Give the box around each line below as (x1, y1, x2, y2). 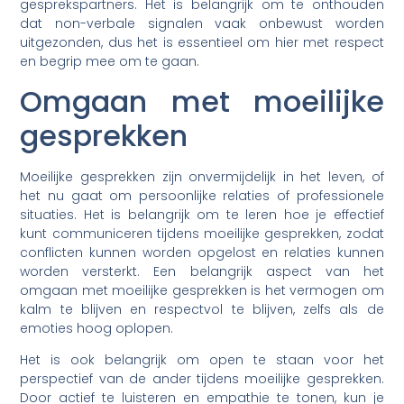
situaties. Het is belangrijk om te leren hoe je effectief (20, 205, 384, 224)
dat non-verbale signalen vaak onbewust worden (20, 14, 384, 33)
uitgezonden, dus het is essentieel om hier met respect (20, 33, 384, 52)
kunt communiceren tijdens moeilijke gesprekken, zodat (20, 224, 384, 243)
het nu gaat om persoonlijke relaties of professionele (20, 186, 384, 205)
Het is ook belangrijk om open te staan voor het (20, 351, 384, 370)
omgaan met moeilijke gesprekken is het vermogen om (20, 280, 384, 299)
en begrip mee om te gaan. (20, 52, 200, 71)
